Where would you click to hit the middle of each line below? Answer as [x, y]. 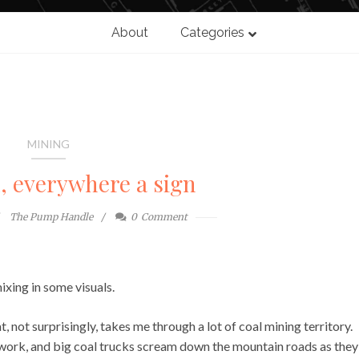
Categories [212, 33]
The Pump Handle [52, 217]
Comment [165, 217]
